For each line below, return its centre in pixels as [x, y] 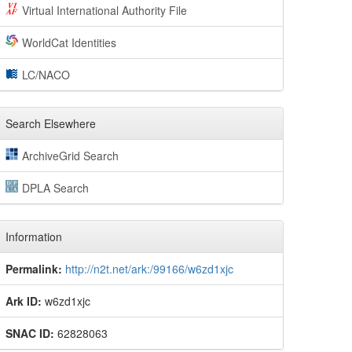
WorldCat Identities [69, 42]
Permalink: [34, 269]
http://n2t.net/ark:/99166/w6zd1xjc [149, 269]
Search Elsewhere [51, 123]
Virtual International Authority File [104, 10]
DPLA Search [55, 188]
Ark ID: [24, 301]
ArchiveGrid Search [70, 156]
